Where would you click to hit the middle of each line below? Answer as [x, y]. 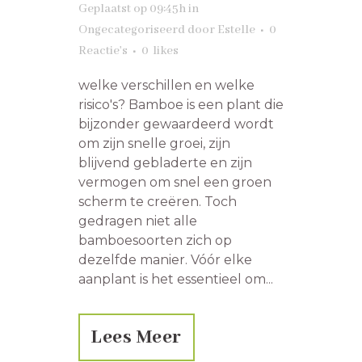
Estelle [236, 30]
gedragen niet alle [138, 221]
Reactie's [103, 51]
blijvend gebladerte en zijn [165, 163]
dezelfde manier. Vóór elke [165, 260]
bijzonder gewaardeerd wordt [176, 124]
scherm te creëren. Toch [158, 202]
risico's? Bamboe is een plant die [181, 105]
